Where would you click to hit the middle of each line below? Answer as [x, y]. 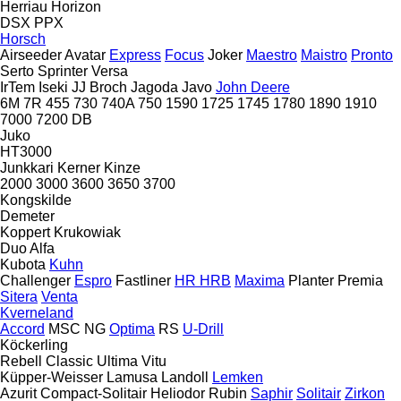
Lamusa [132, 377]
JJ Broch [99, 87]
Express [135, 55]
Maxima [260, 280]
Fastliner [143, 280]
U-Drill [203, 328]
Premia [360, 280]
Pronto [372, 55]
